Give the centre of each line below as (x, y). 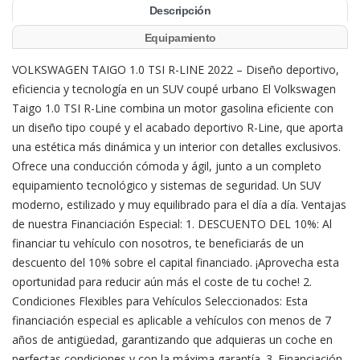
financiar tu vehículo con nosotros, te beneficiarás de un (158, 243)
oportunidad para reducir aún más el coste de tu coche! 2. (162, 282)
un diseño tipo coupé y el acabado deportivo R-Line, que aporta (178, 127)
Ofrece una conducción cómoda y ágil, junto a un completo (167, 166)
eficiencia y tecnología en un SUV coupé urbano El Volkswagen (174, 89)
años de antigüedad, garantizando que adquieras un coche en (172, 340)
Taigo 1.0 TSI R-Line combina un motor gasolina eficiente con (173, 108)
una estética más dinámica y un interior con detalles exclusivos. (176, 147)
